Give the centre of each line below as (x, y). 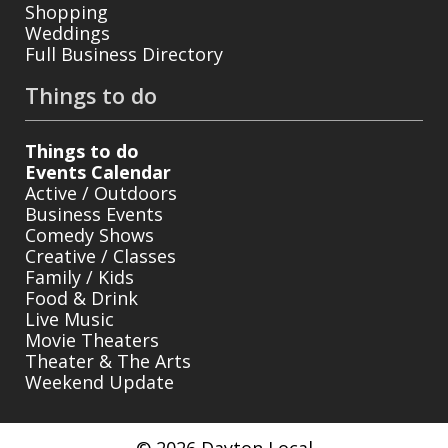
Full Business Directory (124, 53)
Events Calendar (98, 171)
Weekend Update (99, 381)
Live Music (69, 318)
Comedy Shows (89, 234)
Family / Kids (79, 276)
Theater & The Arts (108, 360)
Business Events (94, 213)
